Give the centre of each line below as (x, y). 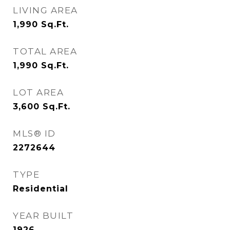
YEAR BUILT (43, 216)
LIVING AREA (45, 10)
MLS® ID (34, 133)
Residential (41, 189)
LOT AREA (38, 92)
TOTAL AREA (45, 51)
